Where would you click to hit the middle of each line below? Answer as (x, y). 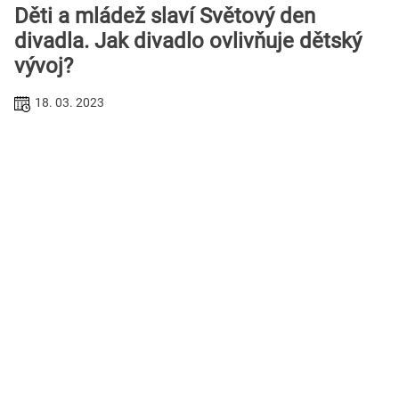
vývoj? (44, 66)
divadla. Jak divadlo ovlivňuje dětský (188, 41)
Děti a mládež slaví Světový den (165, 16)
